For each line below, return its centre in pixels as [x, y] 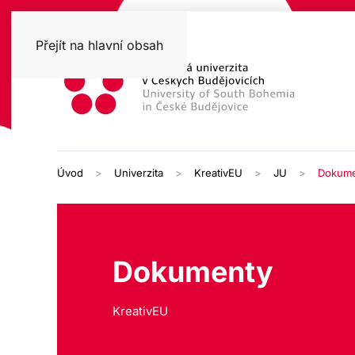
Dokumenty [193, 272]
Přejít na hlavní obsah [99, 45]
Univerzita [139, 173]
